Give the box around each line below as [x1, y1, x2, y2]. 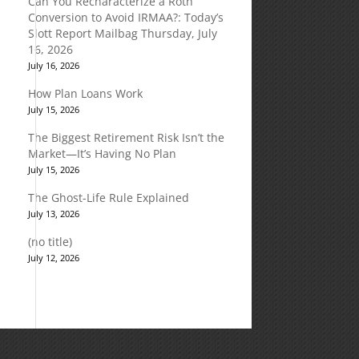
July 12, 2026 [27, 252, 79, 264]
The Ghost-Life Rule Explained [27, 190, 189, 205]
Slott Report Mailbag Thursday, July [27, 26, 217, 41]
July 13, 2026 [27, 208, 79, 220]
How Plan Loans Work [27, 86, 143, 101]
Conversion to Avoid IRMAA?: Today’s [27, 10, 224, 25]
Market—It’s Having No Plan [27, 146, 176, 161]
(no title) [27, 234, 72, 249]
